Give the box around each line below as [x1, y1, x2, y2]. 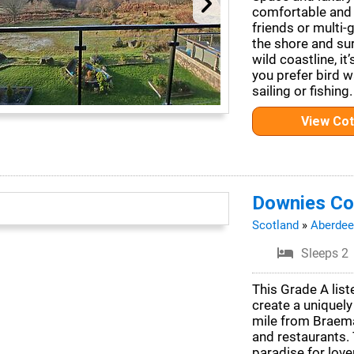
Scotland [251, 218, 299, 232]
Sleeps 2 [301, 246, 349, 261]
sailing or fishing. [251, 83, 352, 99]
